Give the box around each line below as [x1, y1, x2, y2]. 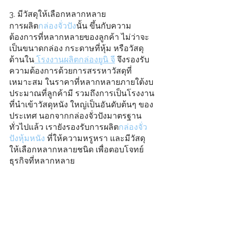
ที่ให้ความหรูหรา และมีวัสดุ [45, 133, 145, 144]
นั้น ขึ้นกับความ [76, 21, 131, 31]
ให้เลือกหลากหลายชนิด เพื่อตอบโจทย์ [9, 145, 144, 155]
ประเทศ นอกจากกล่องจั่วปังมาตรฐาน [9, 111, 142, 121]
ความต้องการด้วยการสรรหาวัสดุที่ [9, 66, 132, 76]
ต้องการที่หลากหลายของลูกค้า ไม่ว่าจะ [9, 32, 149, 42]
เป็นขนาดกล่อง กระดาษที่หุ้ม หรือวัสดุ [9, 43, 144, 54]
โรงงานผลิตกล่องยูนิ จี [34, 55, 115, 65]
